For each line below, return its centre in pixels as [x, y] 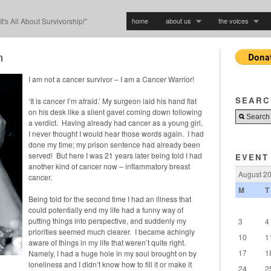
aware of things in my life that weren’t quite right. [108, 242]
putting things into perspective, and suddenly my [107, 220]
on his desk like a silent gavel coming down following [115, 111]
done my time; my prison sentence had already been [114, 144]
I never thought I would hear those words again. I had [116, 133]
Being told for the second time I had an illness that [110, 198]
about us [179, 20]
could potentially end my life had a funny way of [106, 209]
